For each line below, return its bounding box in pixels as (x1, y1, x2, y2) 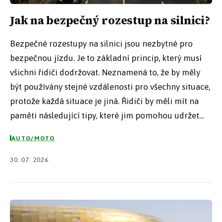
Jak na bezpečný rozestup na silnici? (10, 12, 210, 29)
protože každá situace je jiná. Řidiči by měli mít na (10, 96, 199, 107)
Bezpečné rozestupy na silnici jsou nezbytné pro (10, 39, 193, 49)
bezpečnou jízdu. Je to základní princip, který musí (10, 53, 202, 63)
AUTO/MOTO (11, 134, 55, 142)
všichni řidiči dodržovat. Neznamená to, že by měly (10, 67, 200, 78)
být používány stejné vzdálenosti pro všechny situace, (10, 82, 210, 92)
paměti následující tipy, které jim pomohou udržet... (10, 111, 204, 121)
